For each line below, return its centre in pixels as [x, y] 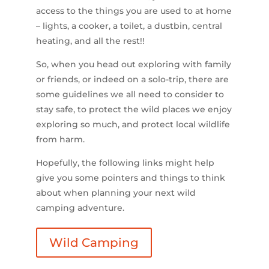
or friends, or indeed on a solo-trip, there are [132, 79]
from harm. [60, 139]
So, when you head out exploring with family [133, 64]
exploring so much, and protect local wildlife [133, 124]
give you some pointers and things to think [130, 178]
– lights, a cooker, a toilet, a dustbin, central [129, 26]
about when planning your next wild [116, 193]
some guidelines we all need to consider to [130, 94]
